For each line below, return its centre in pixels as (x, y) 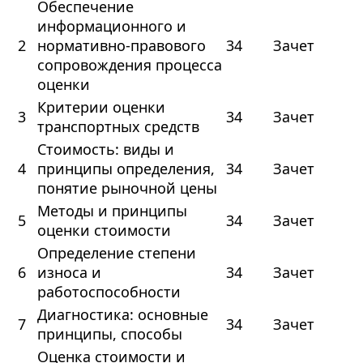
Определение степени (116, 253)
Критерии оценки (101, 107)
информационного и (111, 26)
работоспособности (109, 292)
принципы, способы (109, 334)
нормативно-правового (121, 46)
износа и (69, 273)
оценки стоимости (104, 231)
